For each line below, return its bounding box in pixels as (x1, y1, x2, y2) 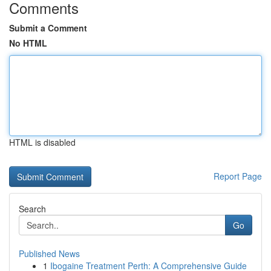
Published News (19, 247, 80, 260)
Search (19, 203, 46, 215)
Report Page (214, 170, 262, 182)
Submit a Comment (9, 22, 87, 34)
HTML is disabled (9, 136, 76, 148)
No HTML (9, 37, 47, 49)
